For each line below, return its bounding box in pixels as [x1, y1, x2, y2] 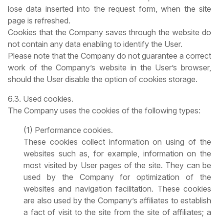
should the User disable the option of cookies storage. [8, 74, 197, 85]
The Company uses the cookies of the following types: [8, 106, 200, 116]
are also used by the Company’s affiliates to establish [23, 196, 211, 206]
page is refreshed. [8, 16, 70, 26]
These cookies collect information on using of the [23, 137, 211, 147]
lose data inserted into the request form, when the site [8, 4, 211, 14]
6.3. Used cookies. [8, 94, 73, 104]
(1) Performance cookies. [23, 125, 113, 135]
